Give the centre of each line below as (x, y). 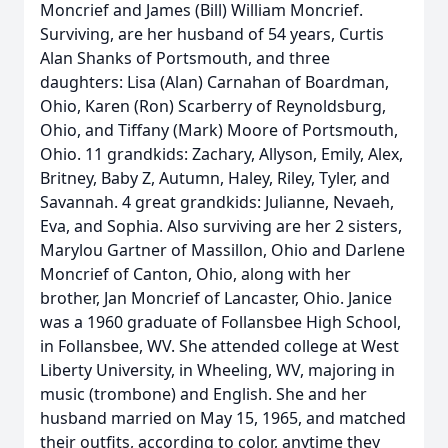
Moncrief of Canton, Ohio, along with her (195, 274)
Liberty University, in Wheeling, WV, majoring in (217, 370)
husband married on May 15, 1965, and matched (223, 418)
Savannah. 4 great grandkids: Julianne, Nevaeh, (217, 202)
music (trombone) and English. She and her (203, 394)
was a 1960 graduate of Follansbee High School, (220, 322)
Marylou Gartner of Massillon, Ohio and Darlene (222, 250)
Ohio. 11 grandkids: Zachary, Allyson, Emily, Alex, (221, 154)
